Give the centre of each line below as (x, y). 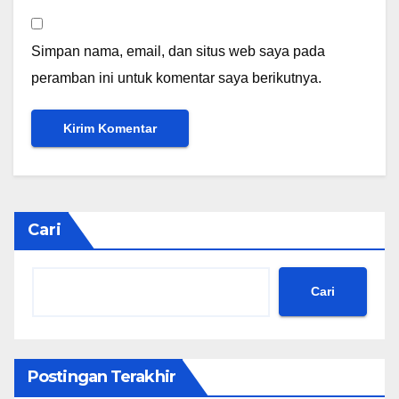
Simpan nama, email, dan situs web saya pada (178, 52)
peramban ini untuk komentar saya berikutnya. (176, 78)
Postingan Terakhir (102, 376)
